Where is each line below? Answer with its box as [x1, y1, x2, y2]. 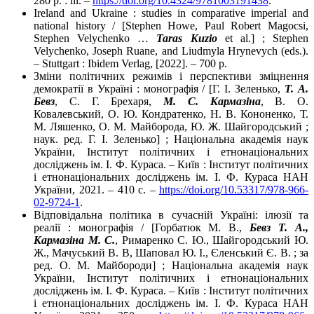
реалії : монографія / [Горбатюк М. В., [34, 221, 250, 234]
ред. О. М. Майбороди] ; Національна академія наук [34, 259, 308, 272]
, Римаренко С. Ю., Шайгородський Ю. [115, 234, 309, 247]
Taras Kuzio [156, 32, 217, 45]
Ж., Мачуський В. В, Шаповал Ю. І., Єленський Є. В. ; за [34, 247, 308, 259]
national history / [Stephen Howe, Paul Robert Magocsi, [34, 20, 308, 32]
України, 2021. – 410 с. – [34, 184, 159, 196]
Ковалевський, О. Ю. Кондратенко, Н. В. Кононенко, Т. [34, 108, 308, 121]
